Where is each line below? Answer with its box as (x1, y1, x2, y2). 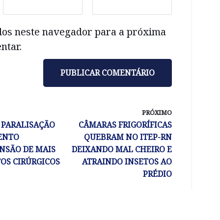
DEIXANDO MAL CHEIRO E (72, 143, 172, 155)
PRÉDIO (143, 168, 172, 179)
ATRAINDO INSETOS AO (82, 156, 172, 167)
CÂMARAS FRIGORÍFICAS (79, 119, 172, 130)
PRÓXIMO (142, 108, 172, 117)
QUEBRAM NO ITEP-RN (84, 131, 172, 142)
